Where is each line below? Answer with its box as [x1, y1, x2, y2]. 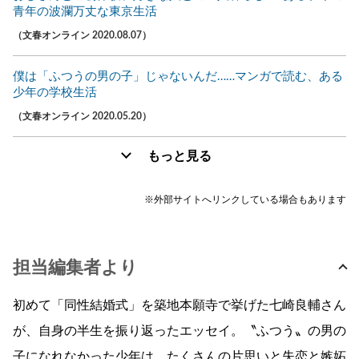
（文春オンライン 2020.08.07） [13, 30, 151, 40]
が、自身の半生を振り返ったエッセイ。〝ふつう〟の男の [13, 324, 346, 337]
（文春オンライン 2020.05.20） [13, 111, 151, 121]
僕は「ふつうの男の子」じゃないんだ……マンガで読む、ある [13, 70, 343, 83]
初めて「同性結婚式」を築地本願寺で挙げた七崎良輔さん [13, 298, 346, 312]
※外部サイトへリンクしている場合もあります [144, 194, 346, 204]
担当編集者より [13, 258, 138, 276]
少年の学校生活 [13, 86, 97, 99]
